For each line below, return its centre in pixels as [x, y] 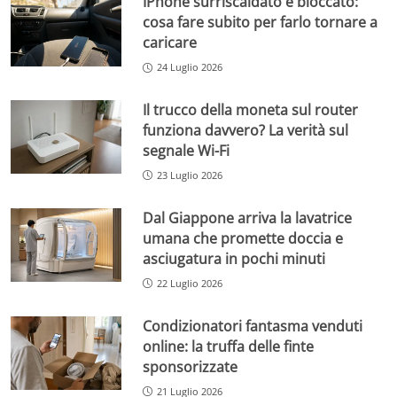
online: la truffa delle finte [229, 346]
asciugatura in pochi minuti [234, 258]
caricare [170, 43]
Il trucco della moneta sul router [251, 109]
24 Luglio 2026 [190, 67]
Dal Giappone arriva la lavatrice [248, 218]
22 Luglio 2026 [190, 283]
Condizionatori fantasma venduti [253, 326]
